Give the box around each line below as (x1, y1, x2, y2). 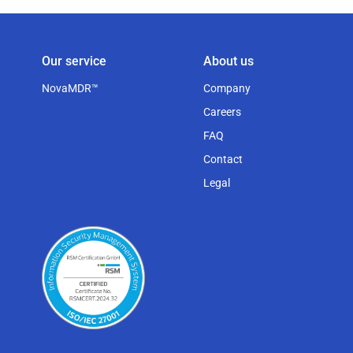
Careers (203, 106, 241, 118)
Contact (203, 153, 243, 165)
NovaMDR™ (41, 82, 98, 95)
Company (203, 82, 251, 95)
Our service (41, 54, 106, 69)
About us (203, 54, 254, 69)
